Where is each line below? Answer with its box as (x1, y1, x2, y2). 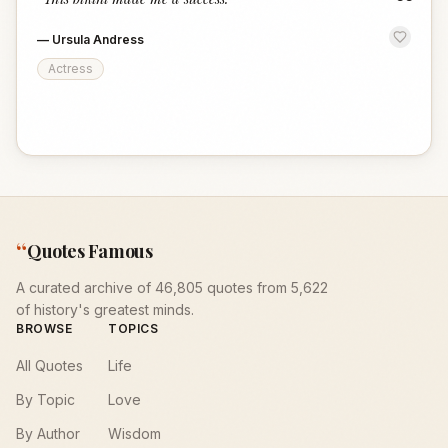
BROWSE (16, 321, 73, 336)
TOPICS (108, 321, 159, 336)
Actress (48, 61, 93, 76)
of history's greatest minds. (16, 301, 194, 318)
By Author (16, 425, 80, 442)
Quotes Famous (27, 239, 153, 263)
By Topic (16, 391, 75, 408)
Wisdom (108, 425, 161, 442)
